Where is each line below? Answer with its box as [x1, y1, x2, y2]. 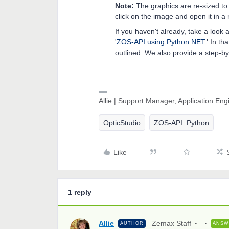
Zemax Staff [152, 219, 191, 227]
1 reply [68, 188, 91, 196]
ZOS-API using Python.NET [117, 37, 204, 46]
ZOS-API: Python [154, 118, 209, 127]
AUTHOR [120, 220, 144, 226]
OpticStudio [103, 118, 141, 127]
